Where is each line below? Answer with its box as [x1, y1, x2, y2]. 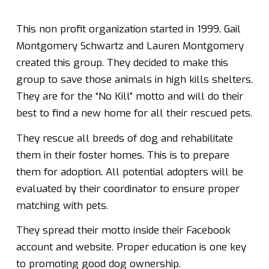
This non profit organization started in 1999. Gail [16, 22, 241, 37]
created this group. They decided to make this [16, 56, 228, 70]
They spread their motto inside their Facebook [16, 223, 231, 238]
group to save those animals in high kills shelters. [16, 73, 253, 87]
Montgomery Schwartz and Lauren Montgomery [16, 39, 244, 53]
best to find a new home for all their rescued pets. [16, 106, 252, 121]
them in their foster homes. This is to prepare [16, 148, 229, 162]
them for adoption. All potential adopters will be [16, 165, 243, 179]
